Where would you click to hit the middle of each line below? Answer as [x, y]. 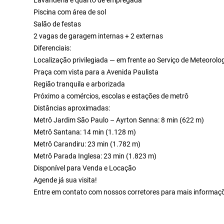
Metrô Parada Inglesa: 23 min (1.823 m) [95, 156]
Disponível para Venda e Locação [85, 168]
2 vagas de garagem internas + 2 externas [98, 36]
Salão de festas [57, 24]
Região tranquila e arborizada [79, 84]
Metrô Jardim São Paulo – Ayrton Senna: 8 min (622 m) [119, 120]
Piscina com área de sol [70, 12]
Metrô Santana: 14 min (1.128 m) [85, 132]
